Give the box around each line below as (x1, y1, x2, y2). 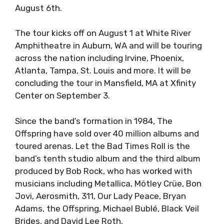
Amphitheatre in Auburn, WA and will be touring (15, 40, 202, 51)
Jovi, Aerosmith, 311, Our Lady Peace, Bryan (15, 190, 186, 201)
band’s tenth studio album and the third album (15, 153, 200, 163)
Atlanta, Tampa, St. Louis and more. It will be (15, 65, 191, 76)
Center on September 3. (15, 90, 110, 101)
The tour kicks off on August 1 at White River (15, 28, 191, 38)
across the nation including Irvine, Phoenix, (15, 53, 184, 63)
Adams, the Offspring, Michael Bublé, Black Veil (15, 203, 199, 213)
